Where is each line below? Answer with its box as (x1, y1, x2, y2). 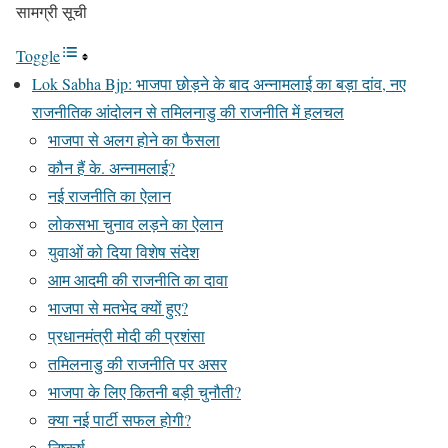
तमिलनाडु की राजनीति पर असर (48, 353, 227, 374)
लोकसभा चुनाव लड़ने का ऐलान (48, 213, 223, 234)
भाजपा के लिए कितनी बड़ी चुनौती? (48, 381, 241, 402)
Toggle (16, 45, 60, 66)
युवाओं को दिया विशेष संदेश (48, 241, 199, 262)
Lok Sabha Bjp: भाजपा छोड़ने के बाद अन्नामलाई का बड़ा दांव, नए (32, 73, 406, 94)
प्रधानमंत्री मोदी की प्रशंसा (48, 325, 205, 346)
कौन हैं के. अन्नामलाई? (48, 157, 175, 178)
